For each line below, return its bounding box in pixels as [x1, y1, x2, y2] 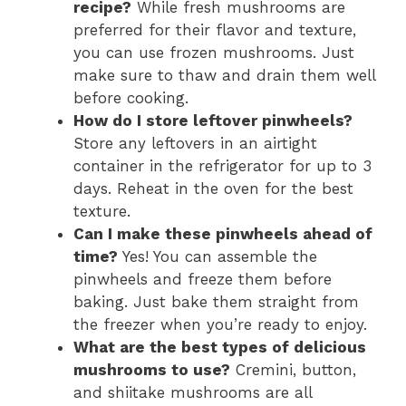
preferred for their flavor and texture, [73, 21, 356, 40]
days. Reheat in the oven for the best [73, 179, 353, 198]
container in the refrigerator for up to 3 [73, 157, 372, 176]
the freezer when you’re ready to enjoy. [73, 315, 367, 334]
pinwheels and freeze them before [73, 270, 332, 289]
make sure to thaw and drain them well [73, 66, 375, 85]
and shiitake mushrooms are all [73, 383, 312, 402]
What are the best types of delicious [73, 338, 366, 357]
